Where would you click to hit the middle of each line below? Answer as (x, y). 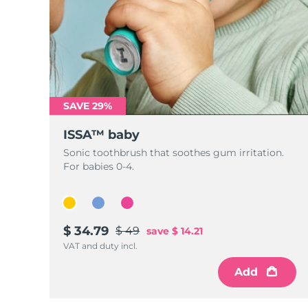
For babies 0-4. (99, 166)
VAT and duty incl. (100, 246)
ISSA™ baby (101, 135)
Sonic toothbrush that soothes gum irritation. (174, 153)
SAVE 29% (88, 106)
